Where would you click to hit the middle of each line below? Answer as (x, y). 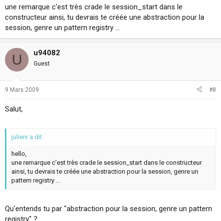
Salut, (14, 109)
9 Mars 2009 (22, 90)
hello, (19, 154)
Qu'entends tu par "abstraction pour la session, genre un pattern (109, 208)
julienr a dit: (27, 137)
